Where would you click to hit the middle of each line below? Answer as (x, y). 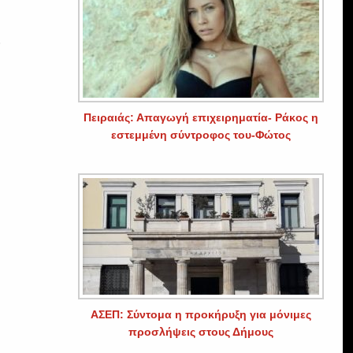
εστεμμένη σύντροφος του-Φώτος (201, 134)
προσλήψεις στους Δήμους (201, 331)
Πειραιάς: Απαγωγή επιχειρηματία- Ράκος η (201, 117)
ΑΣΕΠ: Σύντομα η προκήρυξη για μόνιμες (201, 314)
